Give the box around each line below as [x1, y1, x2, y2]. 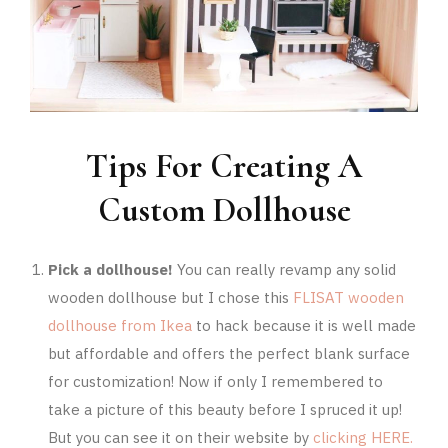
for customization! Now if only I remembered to [47, 371, 383, 391]
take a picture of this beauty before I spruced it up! [47, 399, 402, 419]
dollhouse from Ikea [47, 315, 192, 335]
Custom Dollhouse [97, 189, 351, 231]
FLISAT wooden [292, 287, 404, 307]
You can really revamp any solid [172, 259, 396, 279]
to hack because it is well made [191, 315, 416, 335]
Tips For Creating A [86, 145, 362, 187]
